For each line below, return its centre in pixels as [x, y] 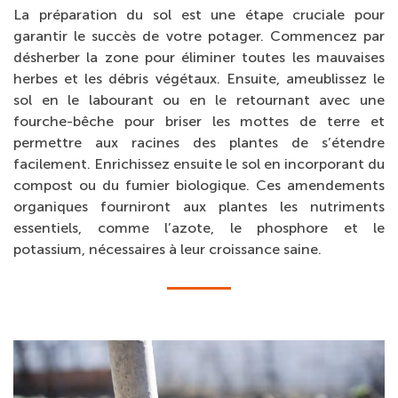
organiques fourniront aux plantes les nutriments [199, 206]
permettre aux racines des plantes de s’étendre [199, 142]
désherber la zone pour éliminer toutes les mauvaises [199, 57]
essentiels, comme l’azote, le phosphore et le [199, 227]
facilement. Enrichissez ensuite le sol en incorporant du [199, 163]
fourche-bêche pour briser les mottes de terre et [199, 121]
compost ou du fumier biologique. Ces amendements [199, 185]
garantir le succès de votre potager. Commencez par [199, 36]
